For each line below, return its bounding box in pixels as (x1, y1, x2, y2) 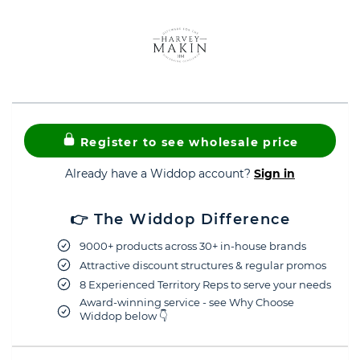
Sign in (254, 166, 295, 181)
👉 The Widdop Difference (69, 211, 291, 228)
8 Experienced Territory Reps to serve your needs (80, 277, 331, 291)
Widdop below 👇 (80, 309, 167, 322)
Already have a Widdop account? (65, 166, 254, 181)
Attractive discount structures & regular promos (80, 258, 326, 272)
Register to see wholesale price (76, 135, 299, 149)
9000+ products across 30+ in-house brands (80, 239, 306, 252)
